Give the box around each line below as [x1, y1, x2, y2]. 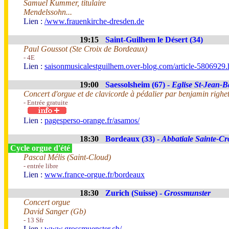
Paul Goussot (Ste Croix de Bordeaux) [24, 44, 147, 53]
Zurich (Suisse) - [105, 189, 164, 197]
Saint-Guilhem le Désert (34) [105, 35, 203, 44]
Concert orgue [24, 198, 70, 207]
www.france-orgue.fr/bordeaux [44, 170, 145, 179]
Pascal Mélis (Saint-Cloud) [24, 153, 111, 162]
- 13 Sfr [24, 216, 43, 224]
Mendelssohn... [24, 8, 72, 16]
